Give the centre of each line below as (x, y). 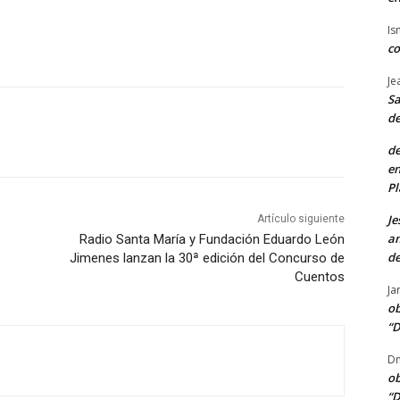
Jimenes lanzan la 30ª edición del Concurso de (207, 258)
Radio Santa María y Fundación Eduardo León (212, 240)
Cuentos (319, 277)
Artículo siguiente (300, 219)
